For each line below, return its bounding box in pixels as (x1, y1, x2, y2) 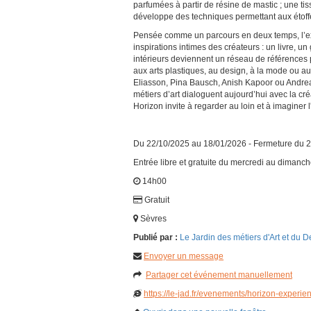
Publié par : (133, 233, 180, 242)
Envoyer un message (144, 251, 224, 261)
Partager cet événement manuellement (146, 270, 292, 280)
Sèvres (138, 214, 167, 224)
